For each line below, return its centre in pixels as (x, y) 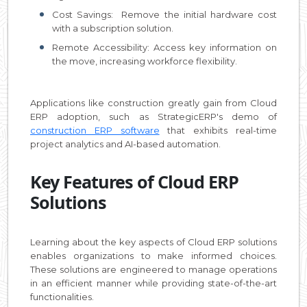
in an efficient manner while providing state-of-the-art (153, 283)
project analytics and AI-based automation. (125, 144)
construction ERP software (95, 130)
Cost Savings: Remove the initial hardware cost (164, 14)
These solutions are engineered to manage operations (153, 269)
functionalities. (62, 296)
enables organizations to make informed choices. (153, 255)
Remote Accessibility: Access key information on (164, 47)
